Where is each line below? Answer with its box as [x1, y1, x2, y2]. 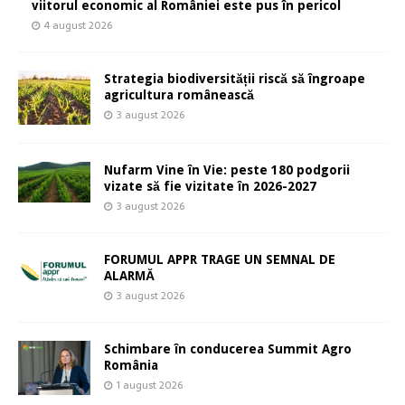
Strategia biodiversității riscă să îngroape [104, 71, 365, 87]
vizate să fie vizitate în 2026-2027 [104, 179, 316, 194]
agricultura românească [104, 88, 254, 103]
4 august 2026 [44, 17, 112, 34]
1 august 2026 [117, 377, 183, 394]
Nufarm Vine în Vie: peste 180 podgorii [104, 163, 350, 178]
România [104, 358, 158, 373]
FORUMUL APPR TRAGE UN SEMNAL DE [104, 252, 335, 268]
